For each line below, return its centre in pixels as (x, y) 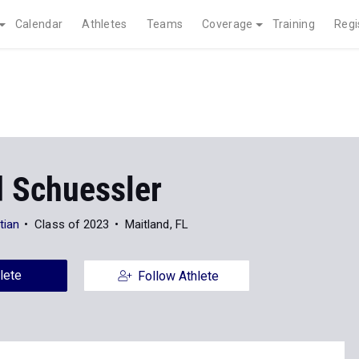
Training (293, 24)
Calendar (39, 24)
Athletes (105, 24)
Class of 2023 (72, 224)
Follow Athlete (178, 276)
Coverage (228, 24)
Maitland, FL (156, 224)
